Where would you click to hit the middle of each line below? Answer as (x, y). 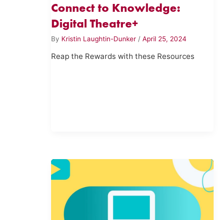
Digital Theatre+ (95, 24)
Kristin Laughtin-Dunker (100, 39)
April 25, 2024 (165, 39)
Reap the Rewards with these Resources (123, 56)
